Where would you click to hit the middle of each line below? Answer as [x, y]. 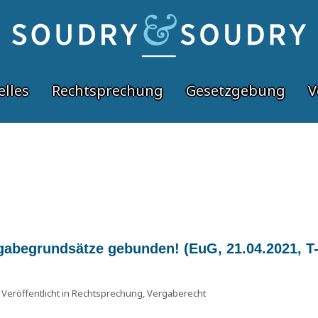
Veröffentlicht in [37, 293]
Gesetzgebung [236, 91]
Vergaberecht [176, 293]
